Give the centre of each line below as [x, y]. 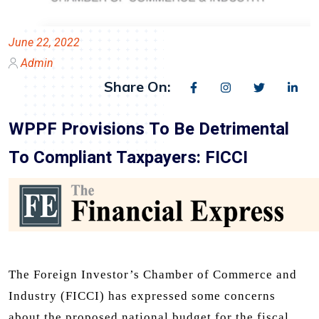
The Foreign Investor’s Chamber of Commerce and [153, 274]
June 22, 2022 [44, 42]
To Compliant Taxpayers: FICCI [128, 157]
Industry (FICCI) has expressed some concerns [142, 296]
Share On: [137, 86]
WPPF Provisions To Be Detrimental [149, 129]
